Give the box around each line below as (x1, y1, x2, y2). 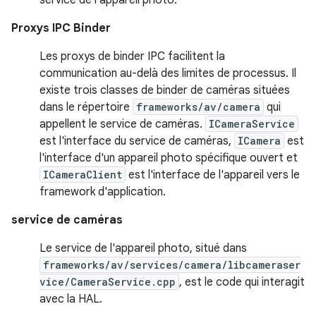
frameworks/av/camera (136, 99, 260, 114)
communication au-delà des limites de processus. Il (39, 66, 296, 80)
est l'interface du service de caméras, (39, 133, 234, 148)
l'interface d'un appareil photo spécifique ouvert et (39, 150, 298, 165)
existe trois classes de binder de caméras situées (39, 83, 290, 97)
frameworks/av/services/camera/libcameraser (43, 257, 300, 272)
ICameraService (209, 116, 295, 130)
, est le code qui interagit (179, 274, 305, 289)
